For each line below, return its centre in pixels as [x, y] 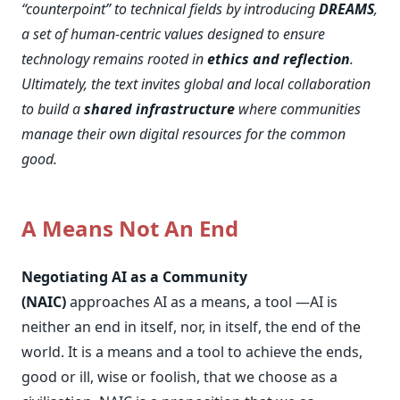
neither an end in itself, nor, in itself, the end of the [191, 327]
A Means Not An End [130, 228]
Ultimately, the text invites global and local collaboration [196, 84]
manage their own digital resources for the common [183, 134]
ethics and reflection [279, 59]
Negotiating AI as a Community [134, 277]
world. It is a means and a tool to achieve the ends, [192, 352]
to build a [53, 109]
